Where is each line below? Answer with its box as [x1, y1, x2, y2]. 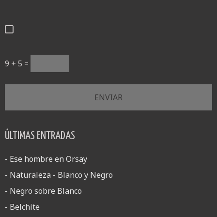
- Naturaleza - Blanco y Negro [5, 170, 113, 181]
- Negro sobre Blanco [5, 186, 82, 197]
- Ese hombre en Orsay [5, 154, 87, 165]
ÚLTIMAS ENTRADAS [5, 130, 75, 142]
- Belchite [5, 201, 40, 213]
